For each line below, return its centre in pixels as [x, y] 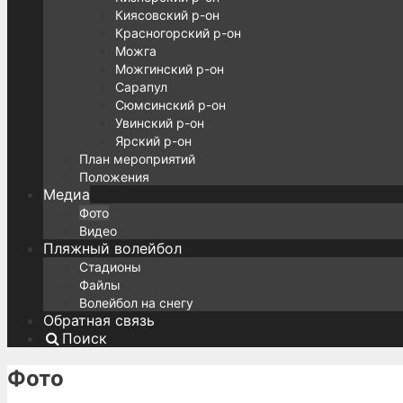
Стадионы [110, 267]
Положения [114, 177]
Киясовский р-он [167, 15]
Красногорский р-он [178, 33]
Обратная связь [99, 320]
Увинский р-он [160, 123]
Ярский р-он [153, 141]
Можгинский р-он [170, 69]
